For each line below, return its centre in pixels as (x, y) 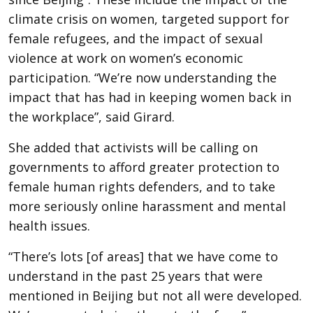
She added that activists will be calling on (133, 147)
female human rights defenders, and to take (142, 187)
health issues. (49, 226)
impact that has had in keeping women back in (150, 97)
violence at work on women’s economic (126, 58)
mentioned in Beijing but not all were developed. (155, 296)
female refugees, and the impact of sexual (136, 38)
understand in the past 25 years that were (136, 276)
